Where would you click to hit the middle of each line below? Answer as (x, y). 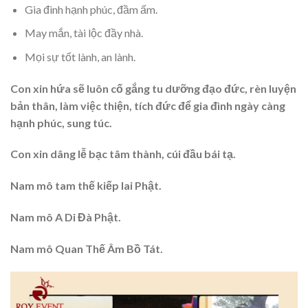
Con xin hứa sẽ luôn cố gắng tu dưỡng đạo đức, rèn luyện (153, 88)
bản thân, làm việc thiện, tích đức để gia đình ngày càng (148, 105)
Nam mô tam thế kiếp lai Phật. (86, 186)
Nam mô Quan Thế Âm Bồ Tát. (87, 248)
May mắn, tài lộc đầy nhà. (84, 33)
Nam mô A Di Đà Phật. (66, 217)
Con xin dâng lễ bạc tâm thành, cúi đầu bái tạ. (123, 154)
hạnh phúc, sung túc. (61, 122)
